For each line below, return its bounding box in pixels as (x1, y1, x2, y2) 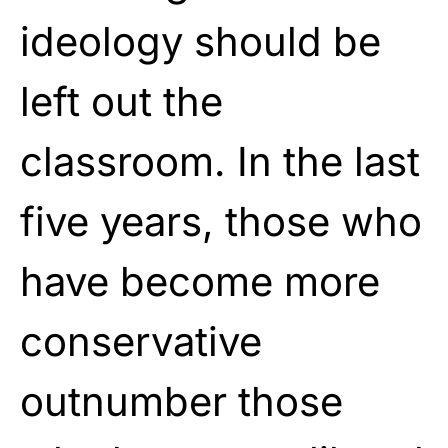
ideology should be (20, 16, 381, 66)
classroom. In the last (20, 136, 420, 186)
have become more (20, 256, 380, 306)
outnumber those (20, 376, 343, 426)
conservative (20, 316, 262, 366)
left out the (20, 76, 223, 126)
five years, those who (20, 196, 422, 246)
